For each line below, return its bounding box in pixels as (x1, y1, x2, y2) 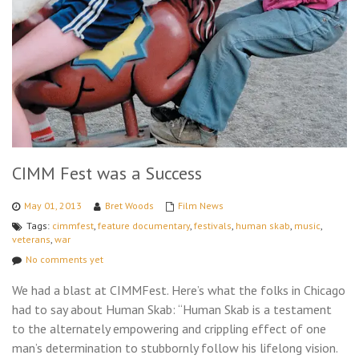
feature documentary (98, 219, 190, 232)
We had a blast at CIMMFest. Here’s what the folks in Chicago (12, 281, 345, 298)
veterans (12, 232, 50, 245)
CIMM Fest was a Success (12, 161, 202, 184)
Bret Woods (105, 199, 154, 212)
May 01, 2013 (24, 199, 82, 212)
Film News (178, 199, 224, 212)
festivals (194, 219, 232, 232)
